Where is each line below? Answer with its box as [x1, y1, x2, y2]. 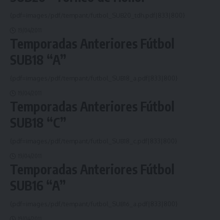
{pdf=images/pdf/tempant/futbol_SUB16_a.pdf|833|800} [10, 200, 178, 208]
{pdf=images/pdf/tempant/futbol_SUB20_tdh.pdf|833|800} [10, 11, 185, 19]
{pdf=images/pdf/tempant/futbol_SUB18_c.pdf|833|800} [10, 137, 177, 145]
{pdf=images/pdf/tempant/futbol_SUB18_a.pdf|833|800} [10, 74, 178, 82]
